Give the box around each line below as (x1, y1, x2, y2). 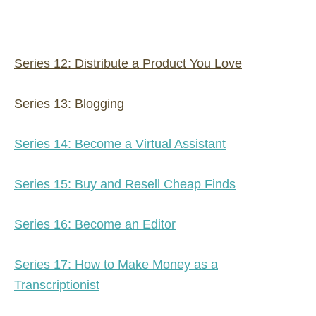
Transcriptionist (14, 277, 99, 292)
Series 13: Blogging (14, 96, 124, 111)
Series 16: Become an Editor (14, 217, 176, 231)
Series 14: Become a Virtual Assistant (14, 136, 226, 151)
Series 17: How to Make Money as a (14, 257, 218, 272)
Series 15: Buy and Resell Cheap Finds (14, 176, 236, 191)
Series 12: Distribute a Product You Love (14, 56, 242, 71)
